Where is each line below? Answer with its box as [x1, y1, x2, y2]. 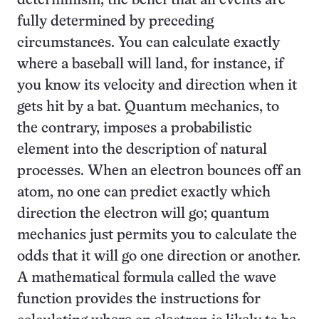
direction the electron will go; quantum [17, 207, 269, 221]
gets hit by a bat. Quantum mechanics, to [17, 100, 279, 114]
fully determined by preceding [17, 15, 214, 28]
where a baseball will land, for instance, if [17, 58, 283, 71]
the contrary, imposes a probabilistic [17, 122, 252, 135]
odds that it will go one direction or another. [17, 250, 300, 263]
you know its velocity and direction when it [17, 79, 297, 93]
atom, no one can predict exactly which [17, 186, 271, 199]
